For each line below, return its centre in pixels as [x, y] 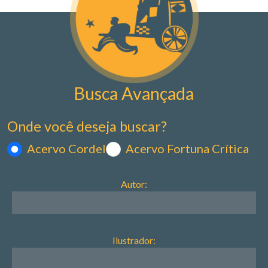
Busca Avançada [134, 94]
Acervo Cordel [66, 148]
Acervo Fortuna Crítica [187, 148]
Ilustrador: [134, 240]
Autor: [134, 184]
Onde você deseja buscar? [87, 127]
